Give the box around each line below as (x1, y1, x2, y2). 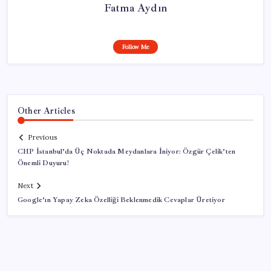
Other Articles (18, 105, 75, 116)
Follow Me (122, 42, 149, 51)
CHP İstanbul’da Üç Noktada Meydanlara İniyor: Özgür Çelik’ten (18, 147, 236, 157)
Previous (28, 133, 57, 142)
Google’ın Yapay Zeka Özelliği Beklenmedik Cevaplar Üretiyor (18, 195, 225, 205)
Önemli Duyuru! (18, 158, 69, 168)
